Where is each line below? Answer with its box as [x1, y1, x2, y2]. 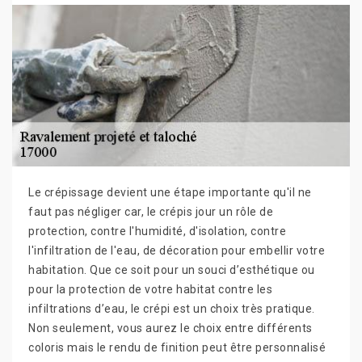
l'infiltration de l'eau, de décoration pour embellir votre [28, 244, 325, 257]
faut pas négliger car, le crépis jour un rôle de [28, 205, 273, 218]
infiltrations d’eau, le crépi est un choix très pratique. [28, 302, 315, 315]
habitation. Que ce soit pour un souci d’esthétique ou [28, 263, 315, 276]
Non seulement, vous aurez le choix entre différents [28, 322, 313, 335]
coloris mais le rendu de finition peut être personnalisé [28, 341, 326, 354]
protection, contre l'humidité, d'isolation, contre [28, 225, 286, 238]
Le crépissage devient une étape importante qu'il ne [28, 186, 312, 199]
